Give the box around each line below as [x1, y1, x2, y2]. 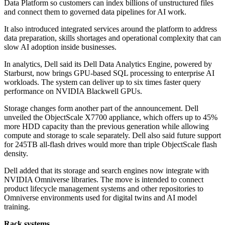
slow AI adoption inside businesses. [4, 43, 117, 52]
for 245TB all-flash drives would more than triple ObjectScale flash [4, 140, 217, 149]
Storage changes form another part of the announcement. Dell [4, 104, 198, 113]
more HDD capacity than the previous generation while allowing [4, 122, 209, 131]
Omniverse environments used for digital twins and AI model [4, 193, 197, 202]
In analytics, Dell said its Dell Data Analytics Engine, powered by [4, 60, 212, 69]
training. [4, 202, 30, 211]
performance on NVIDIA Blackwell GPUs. [4, 87, 142, 96]
